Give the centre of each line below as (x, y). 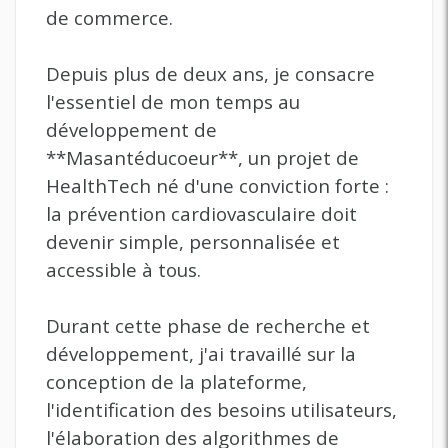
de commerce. (109, 18)
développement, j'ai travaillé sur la (201, 354)
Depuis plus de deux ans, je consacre (210, 74)
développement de (131, 130)
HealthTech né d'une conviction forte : (217, 186)
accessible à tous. (123, 270)
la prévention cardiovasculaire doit (201, 214)
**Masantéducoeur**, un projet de (202, 158)
